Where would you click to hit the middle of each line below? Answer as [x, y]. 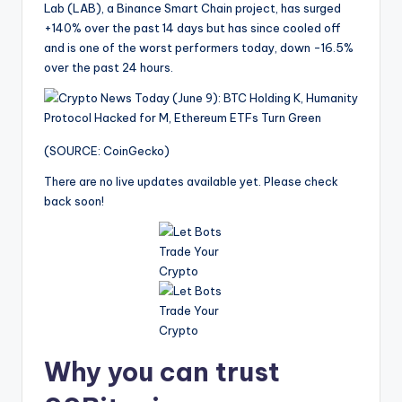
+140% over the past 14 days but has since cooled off [192, 27]
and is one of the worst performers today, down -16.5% [199, 47]
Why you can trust [162, 371]
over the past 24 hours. [109, 67]
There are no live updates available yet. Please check [191, 181]
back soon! [74, 201]
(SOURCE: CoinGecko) [107, 150]
